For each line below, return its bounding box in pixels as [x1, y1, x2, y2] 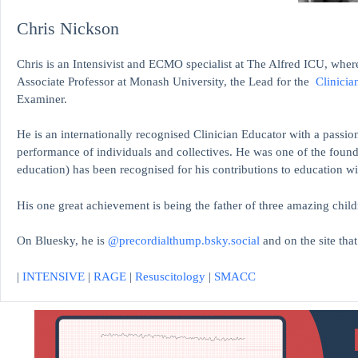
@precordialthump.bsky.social [108, 234, 260, 248]
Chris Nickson [17, 18, 119, 38]
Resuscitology [135, 269, 205, 283]
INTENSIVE [22, 269, 85, 283]
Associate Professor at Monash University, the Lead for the [17, 74, 316, 88]
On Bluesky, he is [17, 234, 108, 248]
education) [17, 163, 70, 177]
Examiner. [17, 92, 67, 105]
